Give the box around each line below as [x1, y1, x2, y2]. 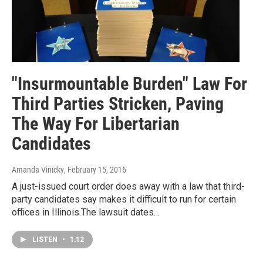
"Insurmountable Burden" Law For [12, 73, 247, 95]
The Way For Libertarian [12, 113, 180, 134]
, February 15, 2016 [64, 165, 126, 175]
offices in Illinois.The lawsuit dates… [12, 207, 160, 218]
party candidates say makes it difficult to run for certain [12, 194, 236, 205]
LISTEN [32, 235, 59, 244]
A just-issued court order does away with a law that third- [12, 181, 245, 193]
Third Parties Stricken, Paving [12, 93, 224, 114]
